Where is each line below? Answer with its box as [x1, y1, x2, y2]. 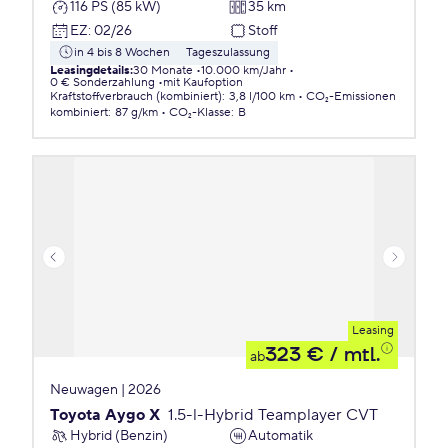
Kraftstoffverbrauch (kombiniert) [50, 89, 222, 104]
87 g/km [115, 105, 158, 120]
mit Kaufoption [163, 75, 243, 90]
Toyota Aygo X [50, 405, 160, 425]
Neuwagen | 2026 [50, 381, 161, 399]
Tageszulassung [186, 45, 270, 60]
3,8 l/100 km [229, 89, 295, 104]
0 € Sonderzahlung [50, 75, 155, 90]
